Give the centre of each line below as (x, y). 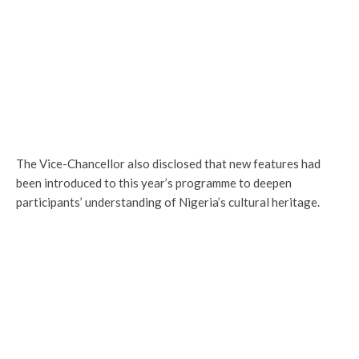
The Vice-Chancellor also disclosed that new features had (168, 163)
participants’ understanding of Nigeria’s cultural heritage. (168, 202)
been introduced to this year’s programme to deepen (154, 182)
